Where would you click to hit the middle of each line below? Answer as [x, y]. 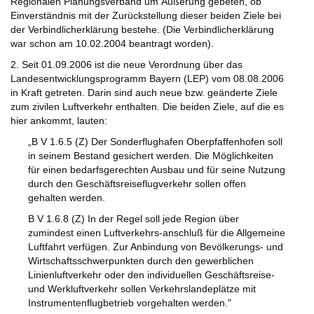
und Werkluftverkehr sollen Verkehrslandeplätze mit [142, 289]
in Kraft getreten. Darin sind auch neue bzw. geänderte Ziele [144, 93]
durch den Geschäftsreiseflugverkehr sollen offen [137, 184]
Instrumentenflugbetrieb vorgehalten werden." [130, 303]
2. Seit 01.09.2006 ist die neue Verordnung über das [127, 65]
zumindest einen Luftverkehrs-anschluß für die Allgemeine [157, 233]
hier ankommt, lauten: [59, 121]
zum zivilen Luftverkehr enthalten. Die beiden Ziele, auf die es [147, 107]
